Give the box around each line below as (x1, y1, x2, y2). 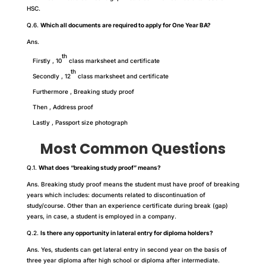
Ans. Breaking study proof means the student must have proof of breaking (26, 180, 239, 188)
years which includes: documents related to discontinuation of (26, 191, 205, 198)
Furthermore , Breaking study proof (32, 87, 134, 95)
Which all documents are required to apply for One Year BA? (40, 21, 211, 28)
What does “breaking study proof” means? (38, 163, 161, 171)
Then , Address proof (32, 103, 93, 110)
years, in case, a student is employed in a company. (26, 212, 176, 220)
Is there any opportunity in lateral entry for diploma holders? (40, 229, 213, 236)
